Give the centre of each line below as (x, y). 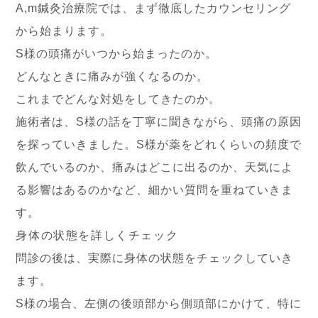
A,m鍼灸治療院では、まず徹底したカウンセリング (154, 8)
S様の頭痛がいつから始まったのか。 (117, 54)
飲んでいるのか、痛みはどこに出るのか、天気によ (155, 167)
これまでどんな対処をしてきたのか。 (119, 99)
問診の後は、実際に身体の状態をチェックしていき (155, 258)
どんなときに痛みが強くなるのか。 (113, 76)
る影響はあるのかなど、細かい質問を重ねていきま (155, 190)
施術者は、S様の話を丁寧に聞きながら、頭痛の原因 (159, 122)
